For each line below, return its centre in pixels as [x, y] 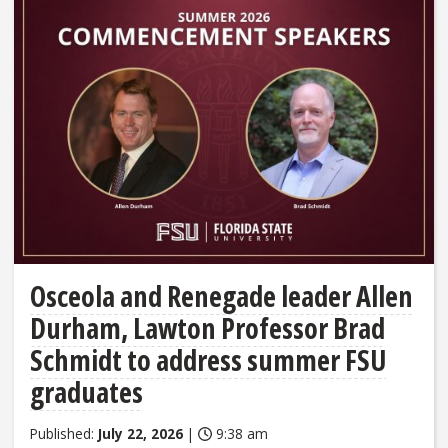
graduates [86, 392]
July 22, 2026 [140, 434]
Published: [64, 434]
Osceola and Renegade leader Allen [221, 296]
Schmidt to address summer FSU [208, 360]
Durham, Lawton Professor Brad [207, 328]
